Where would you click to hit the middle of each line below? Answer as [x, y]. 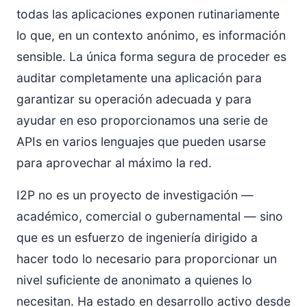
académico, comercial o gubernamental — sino [150, 216]
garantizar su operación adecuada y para [134, 99]
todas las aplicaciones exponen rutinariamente [148, 14]
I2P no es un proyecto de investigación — [135, 195]
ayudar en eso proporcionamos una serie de [142, 120]
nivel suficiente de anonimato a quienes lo [134, 280]
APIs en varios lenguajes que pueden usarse [141, 142]
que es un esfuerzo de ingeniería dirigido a [137, 237]
